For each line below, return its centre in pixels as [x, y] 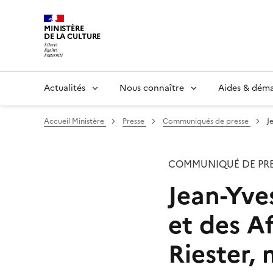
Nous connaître [152, 88]
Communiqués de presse [207, 121]
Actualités [65, 88]
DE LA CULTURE [73, 36]
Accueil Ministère [75, 121]
